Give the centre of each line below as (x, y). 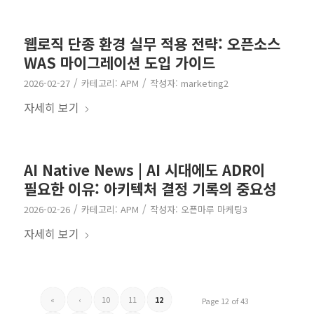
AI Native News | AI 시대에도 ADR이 (144, 170)
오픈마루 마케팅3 (214, 210)
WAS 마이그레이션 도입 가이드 (119, 63)
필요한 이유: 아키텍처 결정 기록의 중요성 (150, 189)
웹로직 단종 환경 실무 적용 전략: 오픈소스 (152, 44)
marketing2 (204, 83)
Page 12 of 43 (226, 301)
